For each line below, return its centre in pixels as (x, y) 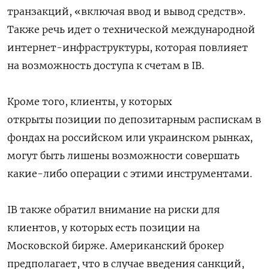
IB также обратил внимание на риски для (113, 209)
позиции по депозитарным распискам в (158, 119)
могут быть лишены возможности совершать (123, 155)
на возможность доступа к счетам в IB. (106, 65)
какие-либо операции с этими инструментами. (130, 173)
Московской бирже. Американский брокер (116, 245)
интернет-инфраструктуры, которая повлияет (128, 47)
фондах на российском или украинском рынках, (130, 137)
